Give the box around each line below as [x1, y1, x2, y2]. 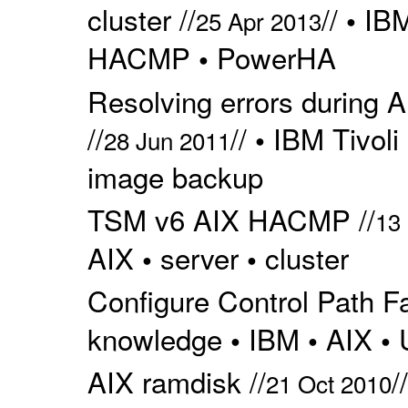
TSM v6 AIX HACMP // [87, 198, 375, 240]
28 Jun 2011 [103, 122, 230, 157]
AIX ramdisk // [87, 361, 266, 403]
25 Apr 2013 [195, 4, 321, 38]
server [159, 236, 239, 278]
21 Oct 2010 [265, 366, 392, 401]
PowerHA [216, 36, 336, 78]
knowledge [87, 318, 222, 360]
